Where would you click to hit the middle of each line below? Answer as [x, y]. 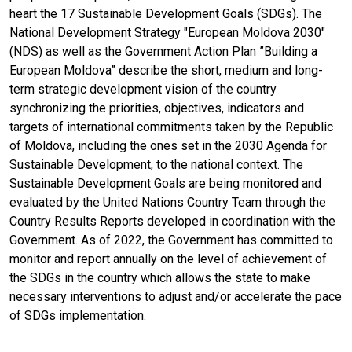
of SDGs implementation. [78, 315]
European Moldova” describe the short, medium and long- [166, 70]
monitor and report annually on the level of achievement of [168, 258]
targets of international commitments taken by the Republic [171, 126]
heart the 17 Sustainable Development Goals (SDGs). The [166, 13]
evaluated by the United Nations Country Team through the [168, 202]
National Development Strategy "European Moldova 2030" [167, 32]
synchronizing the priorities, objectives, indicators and [157, 108]
